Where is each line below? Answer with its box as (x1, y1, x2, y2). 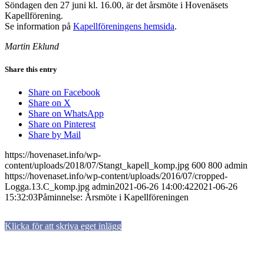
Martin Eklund (5, 41, 59, 51)
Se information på (5, 21, 73, 31)
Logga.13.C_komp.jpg (5, 181, 90, 192)
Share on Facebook (28, 87, 100, 98)
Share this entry (5, 64, 57, 74)
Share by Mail (28, 130, 81, 140)
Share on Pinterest (28, 119, 95, 130)
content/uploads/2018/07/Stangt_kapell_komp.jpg (5, 160, 189, 171)
